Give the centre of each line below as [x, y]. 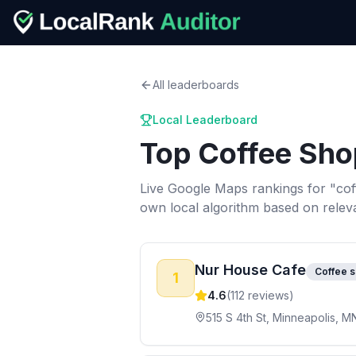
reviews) [269, 295]
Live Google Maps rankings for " [238, 188]
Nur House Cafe [250, 270]
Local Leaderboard [205, 120]
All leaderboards [196, 85]
